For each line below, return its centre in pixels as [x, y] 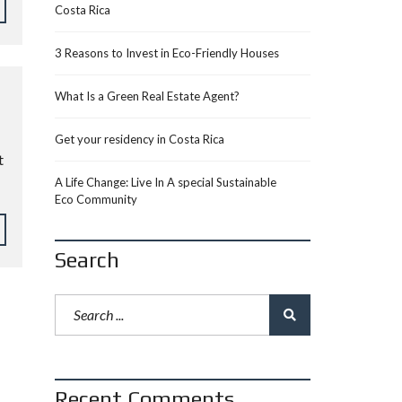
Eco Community [96, 199]
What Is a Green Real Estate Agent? [147, 96]
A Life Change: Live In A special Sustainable [166, 182]
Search [87, 260]
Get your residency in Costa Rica [140, 139]
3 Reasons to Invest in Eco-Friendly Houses [167, 53]
